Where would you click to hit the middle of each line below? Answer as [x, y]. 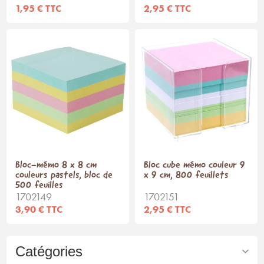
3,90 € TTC [39, 209]
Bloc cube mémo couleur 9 [194, 165]
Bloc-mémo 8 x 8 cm [56, 165]
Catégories [49, 251]
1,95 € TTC [39, 8]
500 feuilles [39, 185]
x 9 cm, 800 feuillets [186, 175]
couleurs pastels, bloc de [64, 175]
